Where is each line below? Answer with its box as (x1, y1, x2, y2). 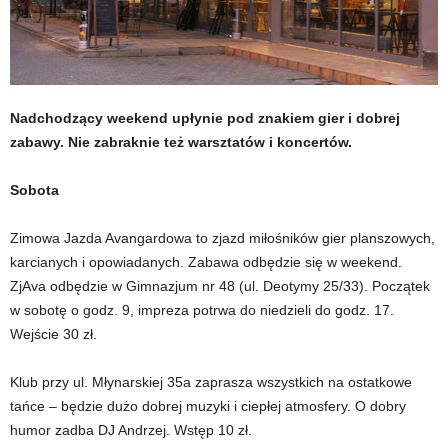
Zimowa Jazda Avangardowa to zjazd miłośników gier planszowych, (10, 230, 435, 247)
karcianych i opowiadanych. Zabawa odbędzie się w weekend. (10, 254, 402, 271)
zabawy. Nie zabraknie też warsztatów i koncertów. (10, 134, 352, 151)
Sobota (10, 182, 59, 199)
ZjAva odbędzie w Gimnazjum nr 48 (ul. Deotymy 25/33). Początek (10, 278, 430, 295)
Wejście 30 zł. (10, 326, 97, 343)
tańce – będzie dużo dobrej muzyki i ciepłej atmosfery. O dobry (10, 398, 406, 415)
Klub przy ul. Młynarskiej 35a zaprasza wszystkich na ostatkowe (10, 374, 412, 391)
